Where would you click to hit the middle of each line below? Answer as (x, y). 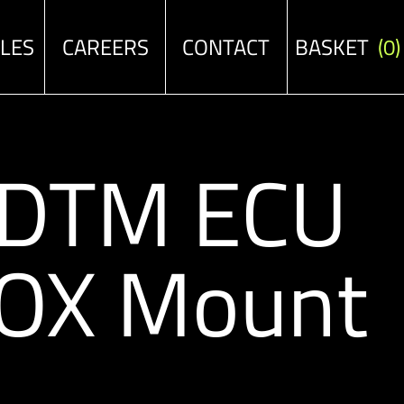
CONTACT (226, 47)
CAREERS (105, 47)
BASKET (336, 47)
